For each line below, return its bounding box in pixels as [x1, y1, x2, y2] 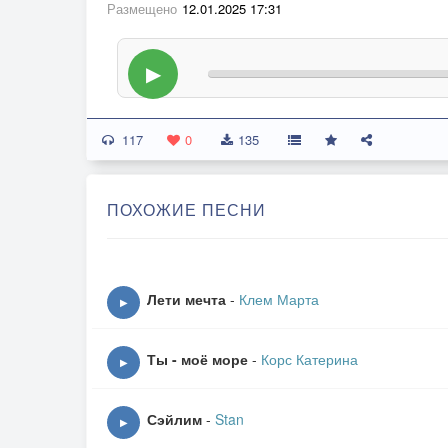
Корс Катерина [261, 349, 358, 369]
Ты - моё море [147, 349, 248, 369]
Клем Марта [239, 289, 319, 309]
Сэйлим [147, 409, 202, 429]
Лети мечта [147, 289, 226, 309]
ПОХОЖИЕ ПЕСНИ [107, 198, 266, 221]
